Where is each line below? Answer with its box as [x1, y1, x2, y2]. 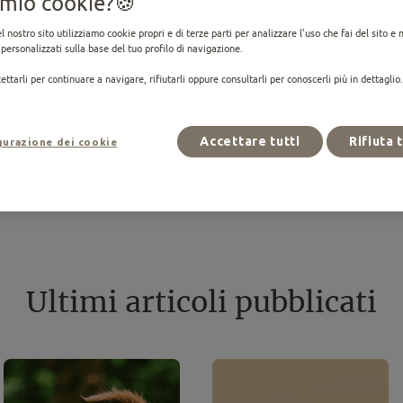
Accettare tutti [200, 133, 300, 148]
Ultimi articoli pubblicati [26, 289, 377, 318]
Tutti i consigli [93, 150, 310, 191]
